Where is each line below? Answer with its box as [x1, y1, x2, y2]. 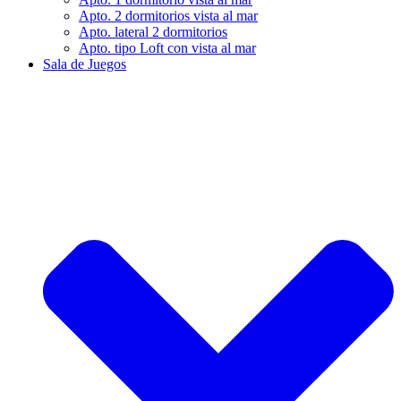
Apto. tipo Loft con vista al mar [79, 40, 256, 56]
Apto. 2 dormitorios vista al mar [79, 8, 258, 24]
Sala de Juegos [43, 56, 126, 73]
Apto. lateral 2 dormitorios [79, 24, 227, 40]
